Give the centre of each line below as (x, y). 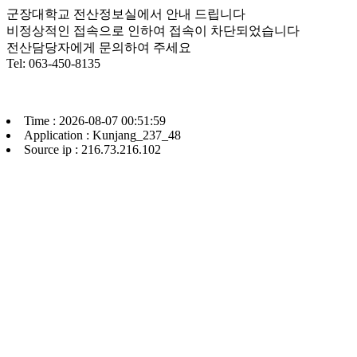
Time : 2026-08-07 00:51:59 (95, 121)
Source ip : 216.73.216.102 (92, 149)
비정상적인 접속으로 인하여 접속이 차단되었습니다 (153, 31)
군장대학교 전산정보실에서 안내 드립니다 (126, 14)
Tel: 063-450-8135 (53, 63)
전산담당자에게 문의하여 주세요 (99, 47)
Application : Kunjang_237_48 (102, 135)
